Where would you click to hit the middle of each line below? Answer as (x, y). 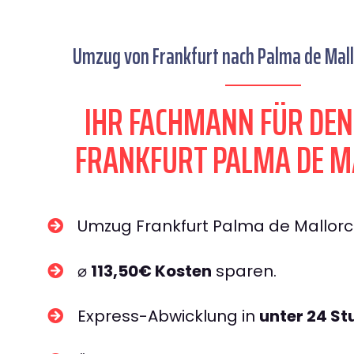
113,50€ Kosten (151, 271)
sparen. (244, 271)
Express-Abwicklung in (168, 316)
